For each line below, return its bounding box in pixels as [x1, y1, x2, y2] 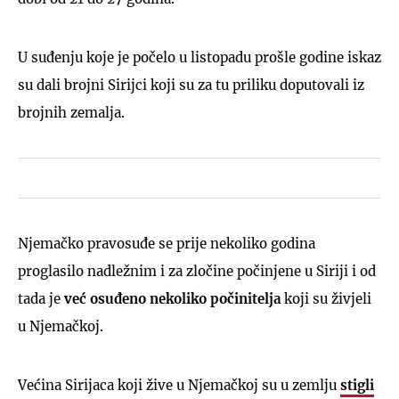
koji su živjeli [281, 289, 371, 307]
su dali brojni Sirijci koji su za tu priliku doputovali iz [18, 76, 364, 94]
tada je [18, 289, 64, 307]
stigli [340, 376, 374, 394]
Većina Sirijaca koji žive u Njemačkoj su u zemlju [18, 376, 340, 394]
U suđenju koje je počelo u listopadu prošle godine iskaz [18, 48, 381, 66]
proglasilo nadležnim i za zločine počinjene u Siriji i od [18, 262, 376, 280]
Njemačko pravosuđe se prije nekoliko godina [18, 234, 315, 252]
